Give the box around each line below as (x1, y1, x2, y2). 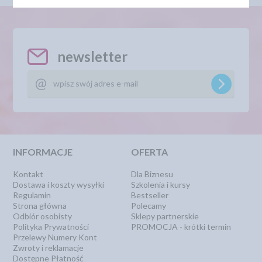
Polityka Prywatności (13, 222, 89, 232)
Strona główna (13, 201, 67, 211)
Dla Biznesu (131, 169, 173, 179)
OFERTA (131, 146, 168, 157)
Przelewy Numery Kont (13, 232, 98, 242)
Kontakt (13, 169, 44, 179)
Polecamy (131, 201, 166, 211)
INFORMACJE (13, 146, 73, 157)
